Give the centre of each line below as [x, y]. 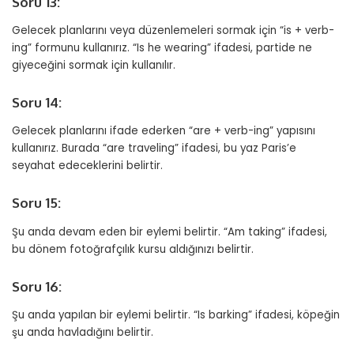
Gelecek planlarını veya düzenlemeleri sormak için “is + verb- [173, 31]
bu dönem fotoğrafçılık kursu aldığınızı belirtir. [133, 249]
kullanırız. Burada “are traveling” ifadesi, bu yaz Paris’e [154, 149]
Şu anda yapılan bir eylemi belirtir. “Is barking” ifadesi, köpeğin [176, 315]
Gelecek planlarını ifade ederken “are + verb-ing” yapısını [164, 131]
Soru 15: [36, 203]
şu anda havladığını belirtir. [83, 333]
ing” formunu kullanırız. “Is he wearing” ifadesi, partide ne [162, 48]
